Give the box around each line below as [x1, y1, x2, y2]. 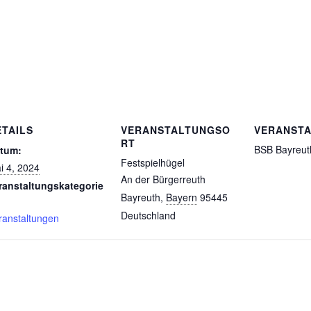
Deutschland [121, 208, 176, 222]
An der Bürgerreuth [121, 171, 205, 186]
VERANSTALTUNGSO [121, 122, 230, 137]
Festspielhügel [121, 155, 185, 169]
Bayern [166, 190, 197, 204]
